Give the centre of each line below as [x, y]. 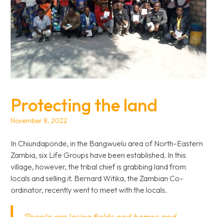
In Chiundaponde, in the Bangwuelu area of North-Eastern [107, 143]
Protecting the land [84, 105]
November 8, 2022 [39, 121]
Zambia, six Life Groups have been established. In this [99, 155]
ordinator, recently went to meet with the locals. [91, 190]
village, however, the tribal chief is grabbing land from [99, 167]
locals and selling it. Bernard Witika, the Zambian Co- [97, 178]
